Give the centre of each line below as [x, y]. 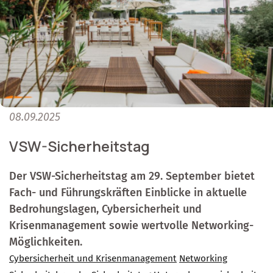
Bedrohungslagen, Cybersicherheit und [105, 209]
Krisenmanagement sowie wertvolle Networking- [131, 226]
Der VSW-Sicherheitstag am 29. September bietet [132, 176]
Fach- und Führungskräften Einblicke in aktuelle [128, 193]
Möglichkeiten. [46, 242]
